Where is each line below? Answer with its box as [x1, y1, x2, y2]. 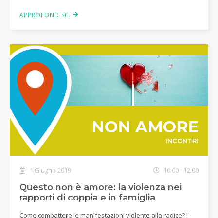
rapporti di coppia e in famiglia [19, 192, 155, 203]
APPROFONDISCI [19, 10, 73, 19]
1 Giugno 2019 [28, 166, 71, 175]
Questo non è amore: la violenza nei [19, 182, 182, 193]
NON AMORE [91, 117, 199, 136]
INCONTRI [165, 136, 199, 145]
